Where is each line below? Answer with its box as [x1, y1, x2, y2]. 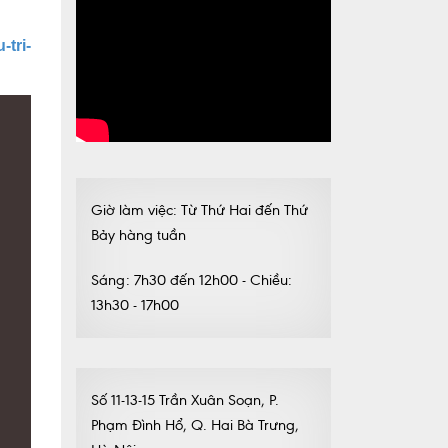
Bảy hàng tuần [91, 225, 186, 244]
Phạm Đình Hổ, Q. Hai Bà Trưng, [91, 415, 299, 434]
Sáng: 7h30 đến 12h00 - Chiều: [91, 270, 292, 289]
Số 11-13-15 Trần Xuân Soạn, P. [91, 390, 279, 409]
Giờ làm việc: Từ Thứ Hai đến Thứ [91, 200, 308, 219]
